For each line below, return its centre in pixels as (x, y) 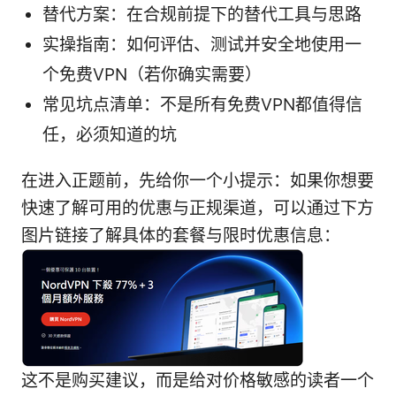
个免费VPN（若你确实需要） (152, 75)
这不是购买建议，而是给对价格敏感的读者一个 (198, 381)
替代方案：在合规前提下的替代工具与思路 (202, 15)
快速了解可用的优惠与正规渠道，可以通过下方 (198, 209)
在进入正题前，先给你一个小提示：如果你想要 (198, 181)
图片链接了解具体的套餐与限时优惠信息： (181, 236)
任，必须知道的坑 (110, 135)
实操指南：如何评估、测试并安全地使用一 (202, 45)
